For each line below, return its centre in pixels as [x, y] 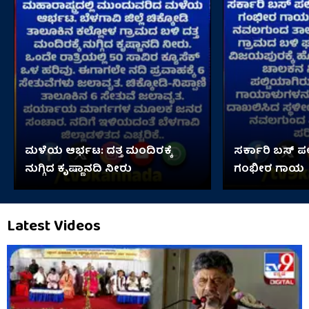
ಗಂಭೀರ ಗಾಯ [269, 169]
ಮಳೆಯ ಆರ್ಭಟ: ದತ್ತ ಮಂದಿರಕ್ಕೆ [98, 151]
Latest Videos [54, 227]
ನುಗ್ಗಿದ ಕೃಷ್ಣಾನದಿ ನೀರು [78, 169]
